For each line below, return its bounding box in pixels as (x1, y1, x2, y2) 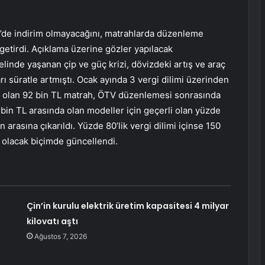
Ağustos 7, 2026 (34, 232, 87, 241)
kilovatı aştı (26, 215, 78, 228)
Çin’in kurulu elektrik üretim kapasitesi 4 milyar (26, 200, 229, 212)
